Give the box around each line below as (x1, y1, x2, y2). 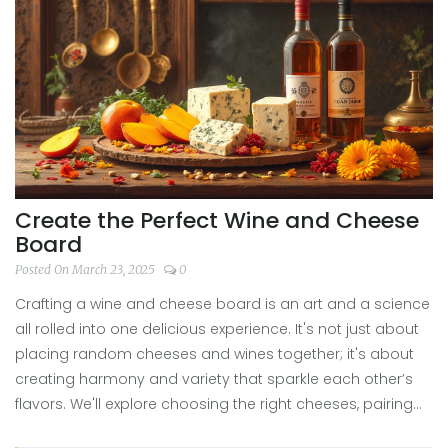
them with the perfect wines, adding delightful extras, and (15, 419, 420, 440)
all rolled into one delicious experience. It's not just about (15, 319, 419, 340)
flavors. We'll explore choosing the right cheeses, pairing (15, 394, 413, 415)
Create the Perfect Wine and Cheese (15, 205, 419, 237)
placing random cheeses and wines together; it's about (15, 344, 414, 365)
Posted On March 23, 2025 (15, 262, 158, 278)
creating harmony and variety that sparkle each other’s (15, 369, 413, 390)
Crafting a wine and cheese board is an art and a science (15, 294, 430, 315)
